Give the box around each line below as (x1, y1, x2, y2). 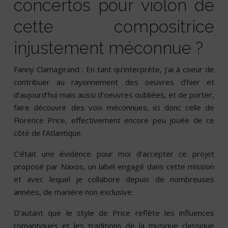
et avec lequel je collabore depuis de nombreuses (14, 174, 214, 185)
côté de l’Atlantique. (14, 128, 82, 138)
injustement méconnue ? (14, 38, 203, 59)
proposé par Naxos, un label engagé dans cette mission (14, 161, 214, 172)
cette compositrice (14, 17, 214, 37)
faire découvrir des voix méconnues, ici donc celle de (14, 102, 214, 113)
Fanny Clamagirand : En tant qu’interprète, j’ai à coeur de (14, 64, 214, 75)
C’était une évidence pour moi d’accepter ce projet (14, 149, 214, 159)
